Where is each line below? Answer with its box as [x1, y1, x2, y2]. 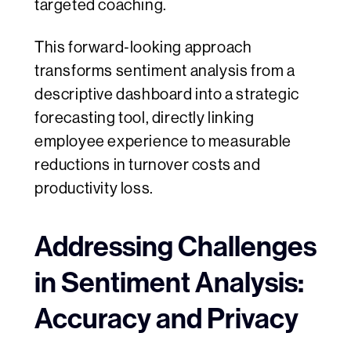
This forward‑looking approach [34, 38, 252, 57]
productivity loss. [34, 179, 154, 198]
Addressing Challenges [34, 230, 317, 264]
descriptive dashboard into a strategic [34, 85, 299, 104]
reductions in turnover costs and [34, 156, 261, 175]
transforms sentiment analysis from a [34, 62, 295, 81]
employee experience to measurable [34, 132, 291, 151]
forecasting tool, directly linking [34, 109, 255, 128]
